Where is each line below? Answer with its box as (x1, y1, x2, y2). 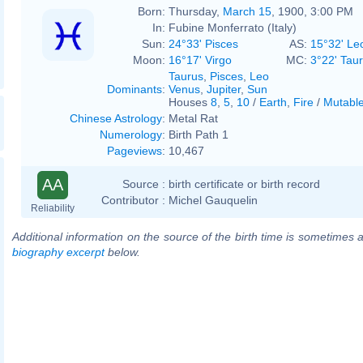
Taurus (169, 69, 203, 83)
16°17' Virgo (169, 53, 232, 66)
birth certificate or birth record (169, 177, 320, 190)
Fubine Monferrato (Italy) (169, 20, 297, 34)
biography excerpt (12, 245, 105, 258)
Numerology (100, 127, 162, 141)
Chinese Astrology (70, 111, 162, 125)
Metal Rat (169, 111, 218, 125)
